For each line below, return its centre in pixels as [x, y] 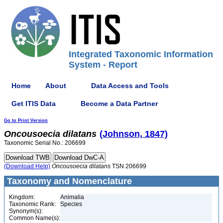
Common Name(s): [35, 218]
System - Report [103, 65]
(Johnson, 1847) [134, 134]
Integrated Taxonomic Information [141, 54]
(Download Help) [27, 166]
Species [71, 204]
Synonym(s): [26, 211]
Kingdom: [22, 197]
